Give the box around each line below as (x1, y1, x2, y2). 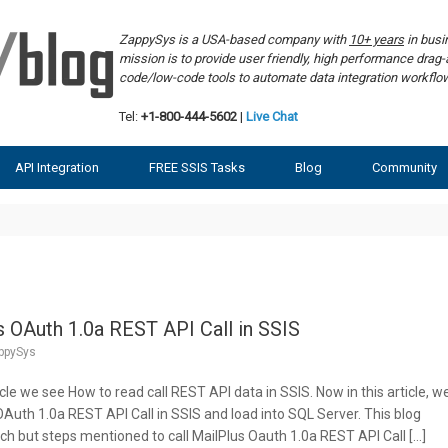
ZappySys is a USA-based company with (119, 32, 349, 47)
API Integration (15, 159, 99, 175)
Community (372, 159, 437, 175)
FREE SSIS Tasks (149, 159, 245, 175)
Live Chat (246, 108, 298, 124)
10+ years (349, 32, 404, 47)
